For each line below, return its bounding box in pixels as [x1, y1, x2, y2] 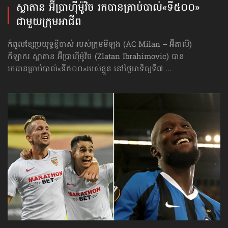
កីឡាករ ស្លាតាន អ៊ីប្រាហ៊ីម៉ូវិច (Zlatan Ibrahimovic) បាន [8, 51, 184, 63]
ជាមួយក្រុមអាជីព [16, 15, 81, 30]
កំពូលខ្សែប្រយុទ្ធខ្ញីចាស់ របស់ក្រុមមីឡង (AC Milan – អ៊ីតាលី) [8, 39, 192, 50]
